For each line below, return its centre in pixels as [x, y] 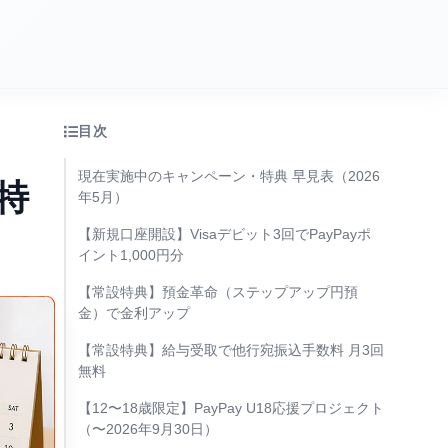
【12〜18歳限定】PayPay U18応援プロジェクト [231, 408]
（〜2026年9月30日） [148, 429]
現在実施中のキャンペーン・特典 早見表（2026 [229, 176]
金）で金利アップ [134, 313]
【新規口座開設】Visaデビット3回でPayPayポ [224, 234]
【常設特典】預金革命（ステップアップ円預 [218, 292]
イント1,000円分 [131, 255]
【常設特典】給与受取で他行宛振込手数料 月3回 [231, 350]
